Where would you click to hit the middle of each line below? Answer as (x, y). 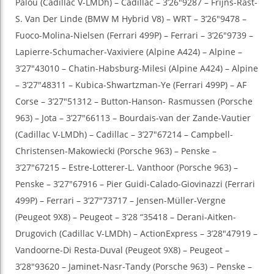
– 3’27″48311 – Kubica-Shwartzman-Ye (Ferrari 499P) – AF (131, 85)
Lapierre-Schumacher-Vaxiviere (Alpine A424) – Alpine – (129, 52)
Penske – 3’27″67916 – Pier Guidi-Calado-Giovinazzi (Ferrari (135, 184)
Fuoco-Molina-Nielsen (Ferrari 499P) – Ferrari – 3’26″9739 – (134, 35)
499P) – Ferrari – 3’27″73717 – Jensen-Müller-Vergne (120, 201)
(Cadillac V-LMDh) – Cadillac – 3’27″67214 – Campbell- (124, 135)
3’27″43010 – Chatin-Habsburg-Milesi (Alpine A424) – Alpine (137, 68)
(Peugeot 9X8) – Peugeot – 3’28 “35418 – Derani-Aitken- (126, 217)
